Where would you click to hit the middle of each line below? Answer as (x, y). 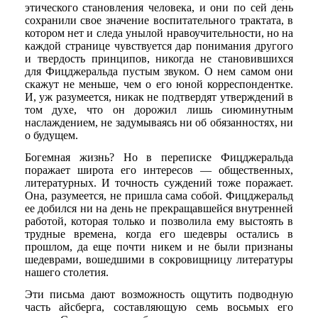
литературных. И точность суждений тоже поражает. (159, 183)
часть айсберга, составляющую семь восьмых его (159, 307)
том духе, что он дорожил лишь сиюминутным (159, 109)
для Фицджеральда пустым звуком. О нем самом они (159, 71)
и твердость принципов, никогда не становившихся (159, 58)
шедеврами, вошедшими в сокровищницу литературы (159, 260)
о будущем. (51, 135)
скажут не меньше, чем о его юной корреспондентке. (159, 84)
